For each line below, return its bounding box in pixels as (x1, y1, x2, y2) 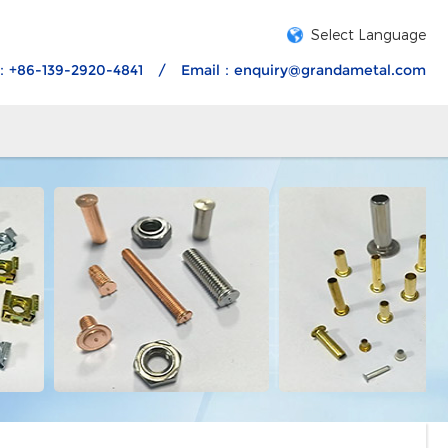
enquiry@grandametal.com (234, 61, 426, 79)
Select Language (311, 26, 426, 43)
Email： (181, 61, 234, 79)
